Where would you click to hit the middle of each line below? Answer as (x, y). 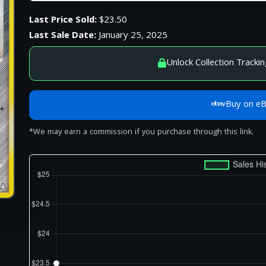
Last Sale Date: (63, 36)
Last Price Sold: (63, 21)
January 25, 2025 (132, 36)
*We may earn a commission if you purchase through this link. (142, 132)
